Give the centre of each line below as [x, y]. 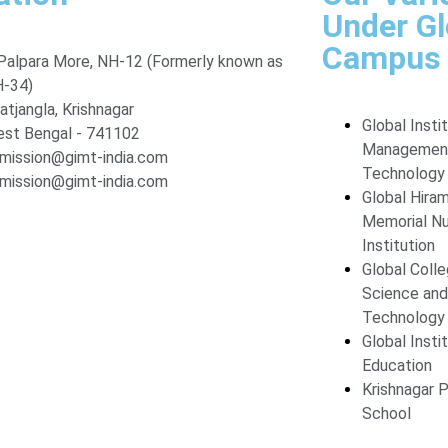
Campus [381, 58]
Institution [398, 245]
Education [396, 365]
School [386, 413]
